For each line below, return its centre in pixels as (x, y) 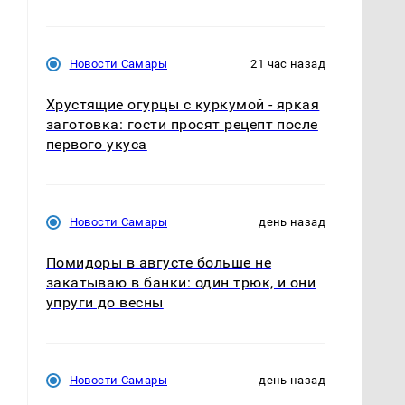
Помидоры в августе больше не (159, 262)
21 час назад (288, 63)
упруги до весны (104, 302)
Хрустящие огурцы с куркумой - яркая (183, 104)
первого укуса (96, 144)
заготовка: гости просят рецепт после (182, 124)
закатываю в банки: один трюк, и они (181, 282)
